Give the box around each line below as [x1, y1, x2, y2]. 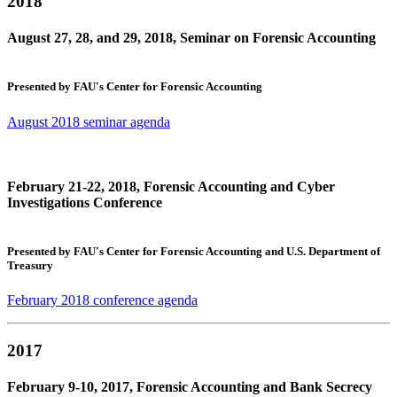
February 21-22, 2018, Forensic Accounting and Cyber [7, 178, 335, 194]
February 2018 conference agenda [7, 292, 198, 308]
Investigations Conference [7, 194, 162, 210]
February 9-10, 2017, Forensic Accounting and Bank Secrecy [7, 379, 372, 395]
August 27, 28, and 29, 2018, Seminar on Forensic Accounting [7, 30, 376, 46]
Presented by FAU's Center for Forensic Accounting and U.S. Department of [7, 245, 380, 259]
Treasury [7, 259, 53, 273]
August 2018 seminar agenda [7, 113, 170, 129]
